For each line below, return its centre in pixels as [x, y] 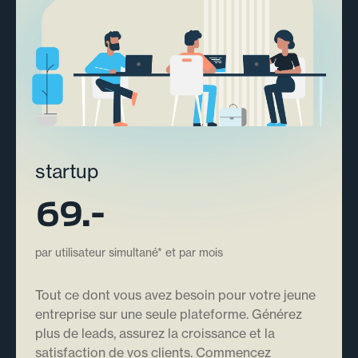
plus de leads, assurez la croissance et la [155, 334]
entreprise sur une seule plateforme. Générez [169, 314]
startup [67, 172]
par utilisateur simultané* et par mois [129, 253]
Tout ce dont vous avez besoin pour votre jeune [175, 295]
